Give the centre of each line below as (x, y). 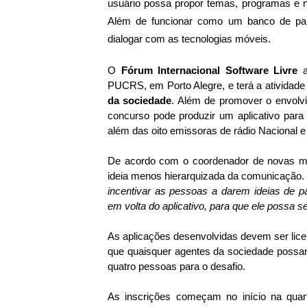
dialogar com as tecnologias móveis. (189, 39)
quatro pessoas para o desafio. (178, 266)
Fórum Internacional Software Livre (209, 70)
